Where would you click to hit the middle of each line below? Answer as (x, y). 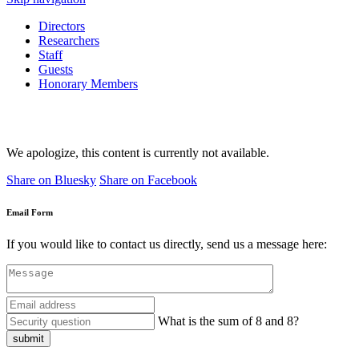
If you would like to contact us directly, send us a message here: (167, 244)
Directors (62, 26)
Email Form (30, 212)
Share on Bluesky (51, 180)
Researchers (69, 40)
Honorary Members (88, 84)
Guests (56, 69)
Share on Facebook (148, 180)
